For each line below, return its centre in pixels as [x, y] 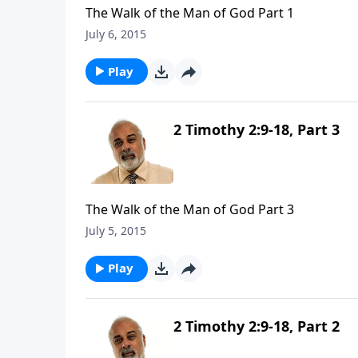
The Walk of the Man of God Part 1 [190, 12]
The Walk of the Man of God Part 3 [190, 210]
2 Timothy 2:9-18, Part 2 [257, 326]
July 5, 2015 [116, 231]
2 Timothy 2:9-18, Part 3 [257, 129]
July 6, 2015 [116, 34]
